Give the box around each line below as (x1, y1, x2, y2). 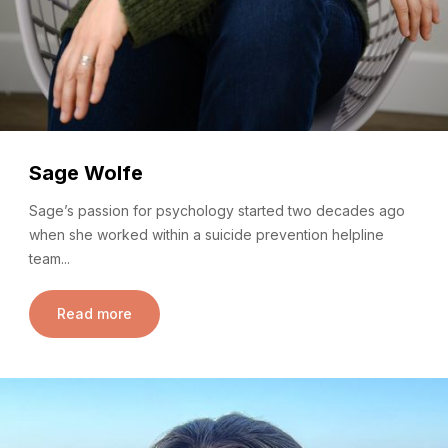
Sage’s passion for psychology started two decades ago (29, 202, 405, 220)
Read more (57, 305, 132, 323)
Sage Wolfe (29, 161, 143, 186)
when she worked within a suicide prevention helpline (29, 226, 384, 244)
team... (29, 250, 70, 268)
